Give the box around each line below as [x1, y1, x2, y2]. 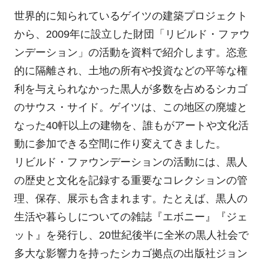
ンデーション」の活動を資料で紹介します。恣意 [14, 46, 247, 58]
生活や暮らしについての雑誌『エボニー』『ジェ [14, 210, 247, 223]
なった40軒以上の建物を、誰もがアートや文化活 [14, 119, 249, 131]
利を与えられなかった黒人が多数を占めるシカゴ [14, 82, 247, 95]
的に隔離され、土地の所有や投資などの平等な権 [14, 64, 247, 77]
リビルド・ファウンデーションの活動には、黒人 [14, 156, 247, 168]
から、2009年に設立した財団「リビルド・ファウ [14, 28, 250, 40]
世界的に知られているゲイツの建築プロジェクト [14, 9, 247, 22]
